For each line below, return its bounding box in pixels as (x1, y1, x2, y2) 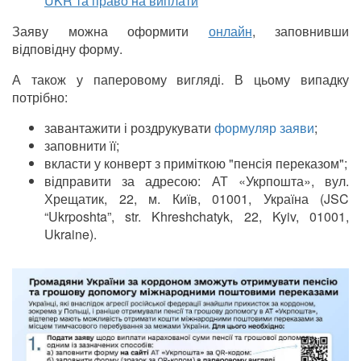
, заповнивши (251, 21, 349, 40)
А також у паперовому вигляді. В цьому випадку (12, 69, 349, 89)
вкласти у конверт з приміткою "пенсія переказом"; (44, 153, 347, 172)
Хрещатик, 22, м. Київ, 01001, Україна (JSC (44, 189, 349, 208)
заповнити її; (44, 135, 119, 155)
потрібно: (12, 87, 68, 106)
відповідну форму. (12, 39, 122, 58)
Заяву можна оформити (12, 21, 209, 40)
